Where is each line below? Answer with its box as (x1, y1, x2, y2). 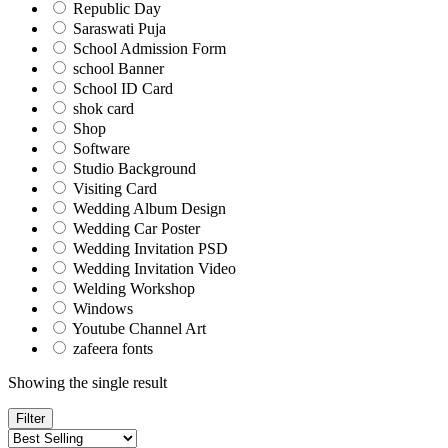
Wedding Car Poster (73, 220, 200, 238)
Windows (73, 300, 133, 318)
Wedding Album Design (73, 200, 226, 218)
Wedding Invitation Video (73, 260, 236, 278)
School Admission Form (73, 40, 226, 58)
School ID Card (73, 80, 173, 98)
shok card (73, 100, 134, 118)
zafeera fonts (73, 340, 153, 358)
